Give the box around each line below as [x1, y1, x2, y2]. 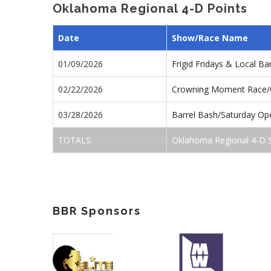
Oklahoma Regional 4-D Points [53, 1, 247, 16]
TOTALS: [58, 134, 95, 146]
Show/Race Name [172, 31, 248, 44]
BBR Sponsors [53, 204, 141, 217]
